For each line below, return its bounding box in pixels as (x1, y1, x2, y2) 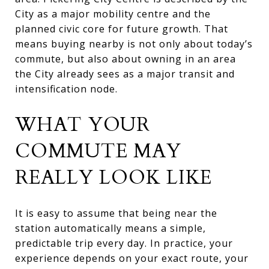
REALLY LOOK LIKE (15, 164, 212, 191)
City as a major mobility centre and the (15, 7, 211, 20)
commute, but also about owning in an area (15, 52, 236, 65)
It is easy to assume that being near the (15, 206, 217, 220)
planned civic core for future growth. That (15, 22, 228, 35)
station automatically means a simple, (15, 221, 206, 235)
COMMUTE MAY (15, 138, 181, 165)
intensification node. (15, 82, 118, 95)
